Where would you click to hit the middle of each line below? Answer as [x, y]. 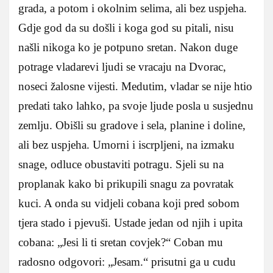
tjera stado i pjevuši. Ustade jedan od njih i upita [130, 222]
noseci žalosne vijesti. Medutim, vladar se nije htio [135, 86]
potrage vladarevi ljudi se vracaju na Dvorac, [122, 66]
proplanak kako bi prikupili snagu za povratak [126, 183]
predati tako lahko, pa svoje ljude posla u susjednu [136, 105]
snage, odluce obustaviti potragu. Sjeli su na [121, 164]
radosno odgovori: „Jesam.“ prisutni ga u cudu [127, 261]
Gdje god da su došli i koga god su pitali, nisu [126, 27]
